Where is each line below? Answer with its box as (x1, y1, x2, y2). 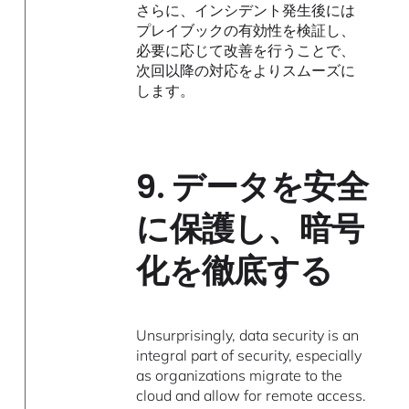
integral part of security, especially (136, 345, 362, 364)
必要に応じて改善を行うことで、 (136, 40, 356, 59)
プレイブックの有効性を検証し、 (136, 20, 356, 39)
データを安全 (172, 163, 368, 210)
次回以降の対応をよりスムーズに (136, 60, 356, 79)
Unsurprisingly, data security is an (136, 325, 360, 344)
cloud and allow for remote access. (136, 385, 367, 404)
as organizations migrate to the (136, 365, 343, 384)
